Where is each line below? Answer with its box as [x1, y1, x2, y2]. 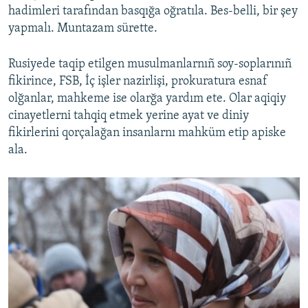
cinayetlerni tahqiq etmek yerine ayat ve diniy [8, 109, 249, 123]
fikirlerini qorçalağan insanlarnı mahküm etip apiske [8, 126, 286, 140]
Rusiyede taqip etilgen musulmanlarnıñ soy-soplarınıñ [8, 58, 291, 71]
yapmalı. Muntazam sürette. [8, 22, 157, 36]
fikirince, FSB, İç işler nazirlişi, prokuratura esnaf [8, 75, 267, 89]
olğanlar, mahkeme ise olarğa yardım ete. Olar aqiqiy [8, 92, 286, 106]
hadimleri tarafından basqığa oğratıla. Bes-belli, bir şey [8, 5, 298, 19]
